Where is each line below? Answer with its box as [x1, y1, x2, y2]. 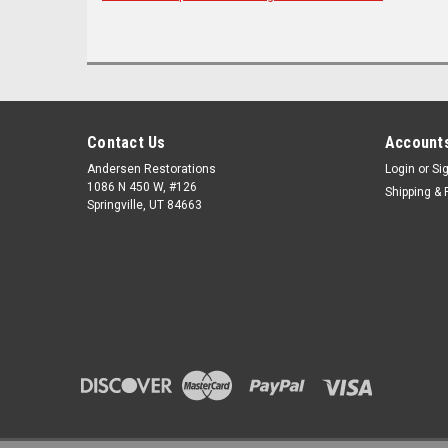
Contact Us [87, 132, 166, 152]
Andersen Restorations [87, 161, 216, 176]
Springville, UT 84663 [87, 197, 202, 212]
